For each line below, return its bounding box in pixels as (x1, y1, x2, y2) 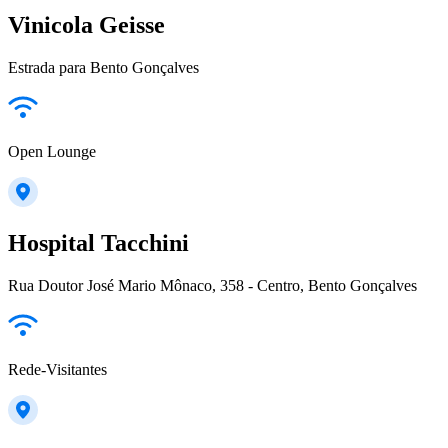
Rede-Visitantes (8, 361, 107, 379)
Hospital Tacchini (8, 230, 189, 257)
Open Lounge (8, 142, 96, 160)
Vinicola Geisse (8, 11, 165, 38)
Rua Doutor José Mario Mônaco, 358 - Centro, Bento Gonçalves (8, 277, 417, 295)
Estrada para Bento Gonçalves (8, 58, 199, 76)
